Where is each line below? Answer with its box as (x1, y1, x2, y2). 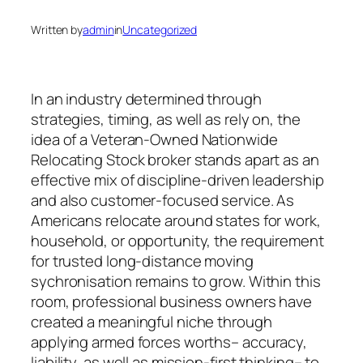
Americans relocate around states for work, (31, 209, 321, 231)
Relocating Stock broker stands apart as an (31, 148, 319, 170)
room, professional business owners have (31, 290, 313, 312)
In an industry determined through (31, 88, 262, 109)
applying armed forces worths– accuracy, (31, 331, 308, 352)
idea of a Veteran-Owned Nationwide (31, 128, 278, 150)
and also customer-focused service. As (31, 189, 295, 211)
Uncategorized (122, 22, 198, 38)
